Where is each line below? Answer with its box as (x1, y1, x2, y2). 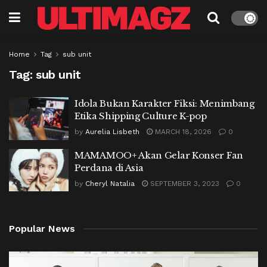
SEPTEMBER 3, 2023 (148, 179, 219, 188)
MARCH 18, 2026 (153, 128, 212, 136)
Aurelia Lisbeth (85, 128, 139, 136)
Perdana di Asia (74, 162, 144, 173)
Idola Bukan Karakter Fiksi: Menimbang (74, 98, 254, 109)
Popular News (9, 223, 75, 234)
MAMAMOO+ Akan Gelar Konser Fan (74, 149, 243, 161)
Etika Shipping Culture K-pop (74, 110, 207, 122)
